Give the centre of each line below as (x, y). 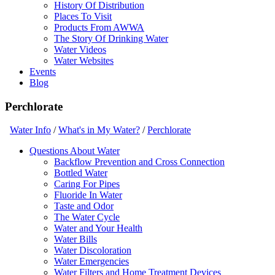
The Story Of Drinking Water (111, 38)
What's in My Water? (99, 130)
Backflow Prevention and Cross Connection (139, 162)
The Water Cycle (87, 217)
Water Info (30, 130)
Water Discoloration (93, 250)
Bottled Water (81, 173)
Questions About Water (75, 151)
